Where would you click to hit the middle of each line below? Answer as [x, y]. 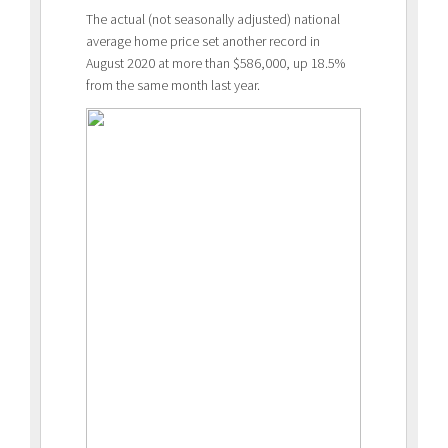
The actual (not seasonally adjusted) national [213, 18]
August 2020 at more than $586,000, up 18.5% [215, 62]
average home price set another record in [203, 40]
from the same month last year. [173, 84]
